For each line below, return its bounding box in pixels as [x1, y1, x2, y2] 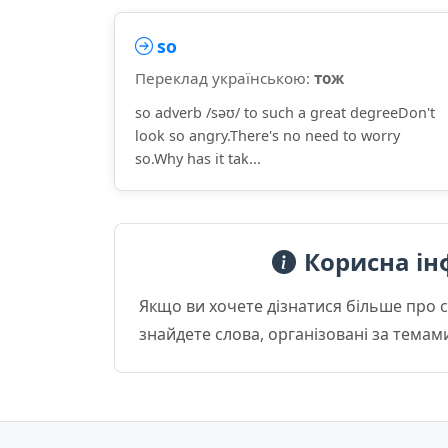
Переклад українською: [135, 68, 314, 88]
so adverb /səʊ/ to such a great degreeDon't [135, 103, 435, 122]
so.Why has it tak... [135, 149, 261, 168]
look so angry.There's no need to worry [135, 126, 400, 145]
